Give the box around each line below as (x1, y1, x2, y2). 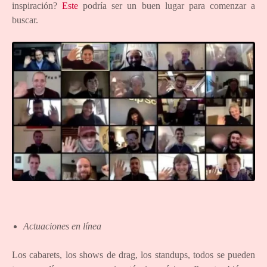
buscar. (12, 15, 38, 26)
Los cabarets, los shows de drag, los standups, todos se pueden (12, 250, 255, 260)
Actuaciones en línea (23, 221, 102, 232)
